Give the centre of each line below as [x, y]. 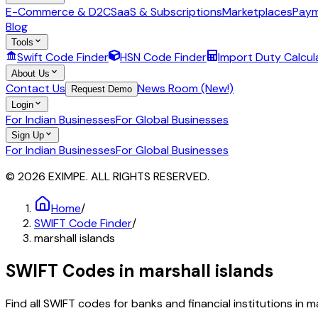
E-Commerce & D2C [58, 11]
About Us [31, 73]
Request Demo [102, 89]
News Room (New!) [186, 88]
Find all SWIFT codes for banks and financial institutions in [156, 304]
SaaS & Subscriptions [166, 11]
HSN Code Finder [163, 57]
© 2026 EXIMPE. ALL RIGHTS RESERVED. [108, 177]
